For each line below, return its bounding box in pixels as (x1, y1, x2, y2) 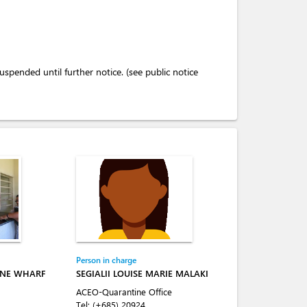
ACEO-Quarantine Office (76, 286, 172, 297)
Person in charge (76, 254, 136, 265)
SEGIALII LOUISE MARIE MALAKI (76, 267, 208, 279)
